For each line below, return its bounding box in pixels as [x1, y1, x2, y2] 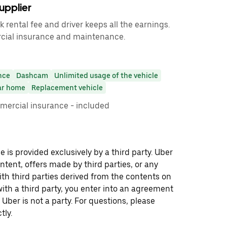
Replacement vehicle [31, 84, 103, 92]
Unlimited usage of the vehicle [54, 71, 158, 80]
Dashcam [16, 71, 48, 80]
